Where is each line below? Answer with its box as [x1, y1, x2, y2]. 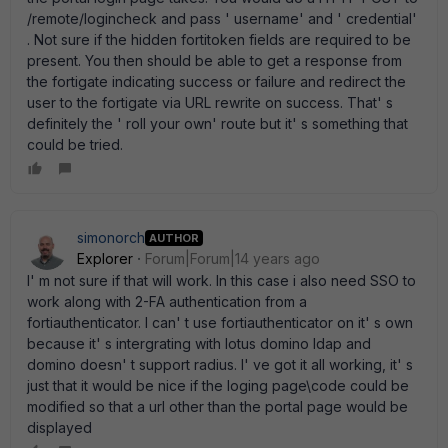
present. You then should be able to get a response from [27, 52, 402, 69]
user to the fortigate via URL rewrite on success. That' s [27, 94, 393, 111]
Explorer [77, 250, 133, 267]
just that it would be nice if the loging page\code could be [27, 377, 409, 394]
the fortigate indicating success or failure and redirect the [27, 73, 406, 90]
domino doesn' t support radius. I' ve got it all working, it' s [27, 356, 413, 373]
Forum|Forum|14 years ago [145, 250, 320, 267]
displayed [27, 419, 92, 436]
